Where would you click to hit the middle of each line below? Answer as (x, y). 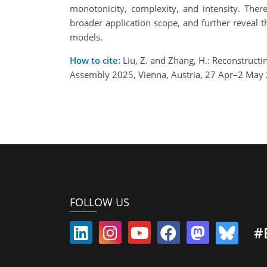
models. (86, 37)
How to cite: (95, 60)
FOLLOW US (100, 202)
